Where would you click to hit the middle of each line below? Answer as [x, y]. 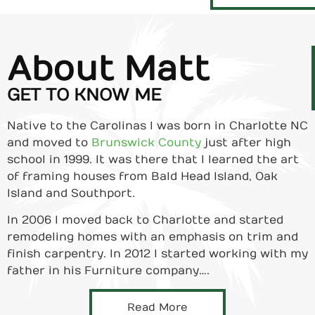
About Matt [108, 69]
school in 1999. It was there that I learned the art [153, 159]
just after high [246, 142]
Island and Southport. [71, 193]
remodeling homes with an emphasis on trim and [153, 237]
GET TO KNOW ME [84, 95]
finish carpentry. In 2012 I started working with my [157, 254]
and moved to [49, 142]
